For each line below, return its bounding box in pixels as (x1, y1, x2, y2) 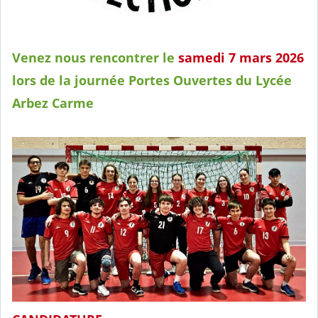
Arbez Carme (12, 94, 94, 111)
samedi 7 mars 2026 (178, 48, 304, 66)
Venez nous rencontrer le (12, 48, 178, 66)
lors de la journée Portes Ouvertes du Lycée (12, 71, 292, 89)
